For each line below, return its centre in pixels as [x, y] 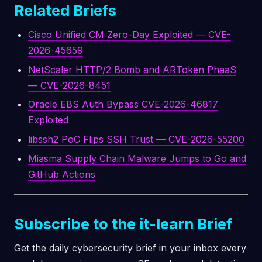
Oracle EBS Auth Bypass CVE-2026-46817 [123, 104]
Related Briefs [65, 11]
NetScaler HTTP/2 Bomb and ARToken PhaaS [132, 69]
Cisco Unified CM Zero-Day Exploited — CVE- [130, 35]
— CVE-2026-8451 [69, 85]
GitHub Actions [62, 174]
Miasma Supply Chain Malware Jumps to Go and [137, 158]
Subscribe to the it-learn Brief [123, 223]
